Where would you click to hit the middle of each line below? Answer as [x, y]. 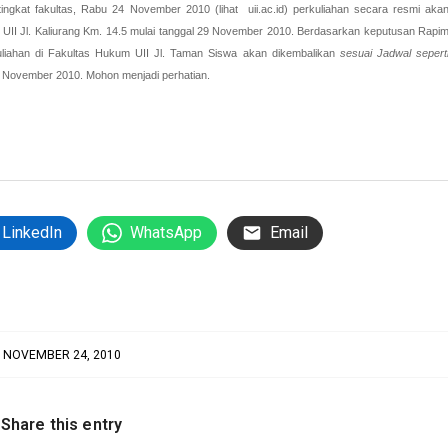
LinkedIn [32, 233]
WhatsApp [166, 233]
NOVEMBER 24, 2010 [61, 355]
